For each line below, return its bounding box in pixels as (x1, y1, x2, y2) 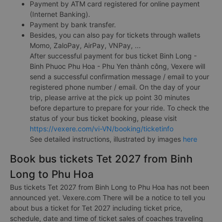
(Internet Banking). (30, 10, 90, 18)
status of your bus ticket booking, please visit (30, 114, 177, 122)
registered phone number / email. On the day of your (30, 83, 200, 91)
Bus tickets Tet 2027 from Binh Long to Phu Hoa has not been (10, 183, 209, 191)
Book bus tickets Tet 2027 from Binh (10, 153, 193, 165)
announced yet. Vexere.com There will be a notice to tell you (10, 193, 205, 202)
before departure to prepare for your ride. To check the (30, 104, 209, 112)
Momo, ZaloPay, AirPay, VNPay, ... (30, 41, 141, 50)
